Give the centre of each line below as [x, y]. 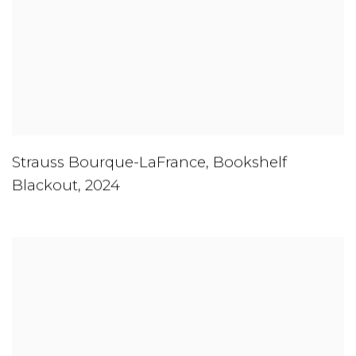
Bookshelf [250, 163]
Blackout [45, 186]
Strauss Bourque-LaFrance [109, 163]
